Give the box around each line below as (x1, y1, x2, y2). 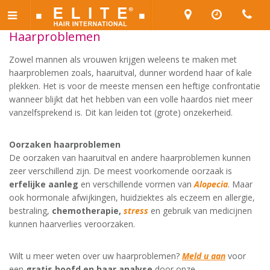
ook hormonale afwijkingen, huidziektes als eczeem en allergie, (9, 192, 255, 203)
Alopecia (194, 178, 228, 190)
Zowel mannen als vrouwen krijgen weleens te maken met (9, 54, 237, 65)
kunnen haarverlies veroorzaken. (9, 218, 135, 230)
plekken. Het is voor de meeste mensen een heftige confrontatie (9, 80, 260, 92)
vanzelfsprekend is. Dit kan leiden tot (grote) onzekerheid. (9, 107, 233, 118)
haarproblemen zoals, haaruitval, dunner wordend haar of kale (9, 67, 252, 78)
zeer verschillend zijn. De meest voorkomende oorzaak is (9, 165, 232, 177)
